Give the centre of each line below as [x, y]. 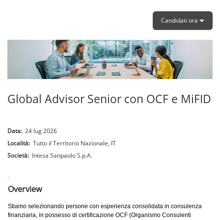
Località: [20, 143]
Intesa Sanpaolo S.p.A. [62, 155]
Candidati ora [180, 20]
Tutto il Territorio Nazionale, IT [74, 143]
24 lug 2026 [41, 131]
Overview [25, 189]
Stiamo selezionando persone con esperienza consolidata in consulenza [105, 206]
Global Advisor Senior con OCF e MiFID [109, 99]
